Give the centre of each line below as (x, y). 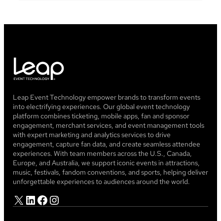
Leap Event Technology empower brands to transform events (107, 97)
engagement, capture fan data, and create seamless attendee (107, 144)
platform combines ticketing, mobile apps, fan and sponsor (101, 116)
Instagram (53, 199)
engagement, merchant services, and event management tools (109, 126)
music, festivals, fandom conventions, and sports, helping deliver (110, 172)
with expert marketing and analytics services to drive (92, 135)
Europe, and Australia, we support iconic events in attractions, (106, 163)
